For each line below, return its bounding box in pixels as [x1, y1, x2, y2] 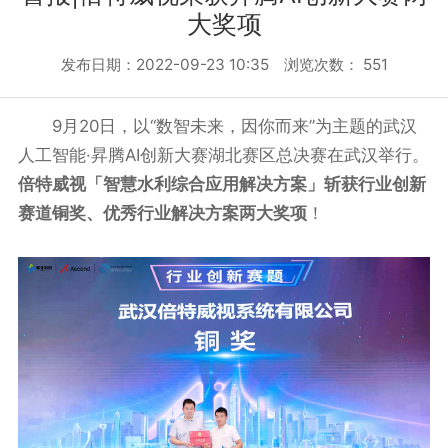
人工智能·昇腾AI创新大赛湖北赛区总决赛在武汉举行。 [17, 145, 429, 165]
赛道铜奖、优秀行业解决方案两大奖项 [17, 203, 307, 223]
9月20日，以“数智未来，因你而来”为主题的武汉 [17, 116, 417, 136]
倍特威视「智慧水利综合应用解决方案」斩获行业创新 [17, 174, 426, 194]
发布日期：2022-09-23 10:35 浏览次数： [60, 55, 363, 74]
